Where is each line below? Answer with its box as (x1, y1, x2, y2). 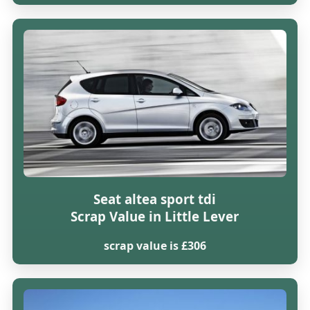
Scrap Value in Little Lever (71, 208, 239, 226)
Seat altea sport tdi (93, 190, 217, 208)
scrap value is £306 (103, 237, 206, 253)
